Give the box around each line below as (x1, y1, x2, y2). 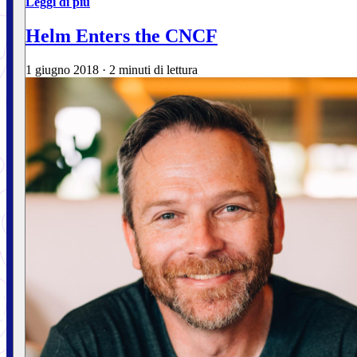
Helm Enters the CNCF (25, 25, 218, 47)
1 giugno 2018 (25, 63, 99, 77)
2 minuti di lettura (109, 63, 198, 77)
